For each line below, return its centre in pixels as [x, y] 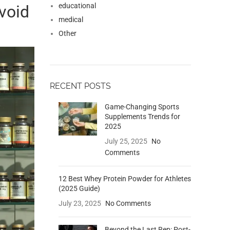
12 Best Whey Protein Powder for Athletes [124, 179]
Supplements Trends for [142, 117]
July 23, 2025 [80, 204]
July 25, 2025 [126, 141]
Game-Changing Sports [142, 107]
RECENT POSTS [80, 86]
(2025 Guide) [79, 189]
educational [77, 6]
